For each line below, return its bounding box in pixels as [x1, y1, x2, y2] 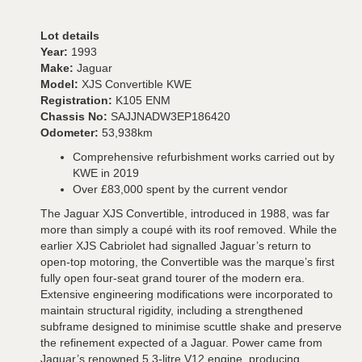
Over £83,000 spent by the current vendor [73, 183, 288, 196]
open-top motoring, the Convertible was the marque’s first [40, 255, 335, 269]
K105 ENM [116, 94, 170, 107]
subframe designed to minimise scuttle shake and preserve [40, 320, 342, 334]
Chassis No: [40, 110, 111, 124]
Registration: [40, 94, 116, 107]
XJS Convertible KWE [82, 78, 192, 91]
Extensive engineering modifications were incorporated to [40, 288, 333, 301]
